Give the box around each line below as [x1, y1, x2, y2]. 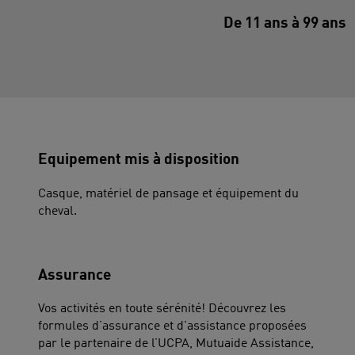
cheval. [38, 204, 77, 218]
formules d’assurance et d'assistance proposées [38, 320, 307, 334]
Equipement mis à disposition [38, 153, 239, 168]
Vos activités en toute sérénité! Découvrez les [38, 303, 286, 316]
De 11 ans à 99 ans [223, 17, 346, 32]
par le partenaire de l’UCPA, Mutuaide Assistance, [38, 338, 314, 351]
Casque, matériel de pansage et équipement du [38, 187, 299, 200]
